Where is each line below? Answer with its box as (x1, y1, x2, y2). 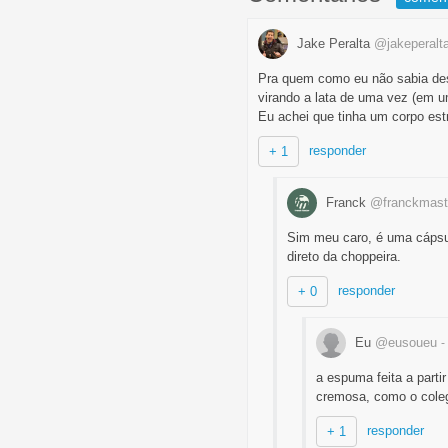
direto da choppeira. (287, 249, 401, 264)
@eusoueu (375, 334, 437, 350)
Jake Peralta (293, 35, 374, 51)
